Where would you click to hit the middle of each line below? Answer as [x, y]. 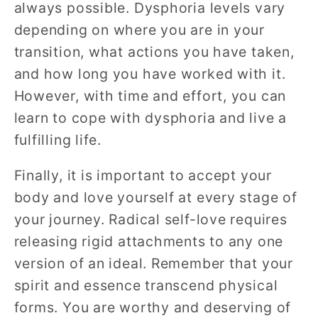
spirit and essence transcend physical [146, 286]
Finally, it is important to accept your [143, 176]
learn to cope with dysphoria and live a [150, 117]
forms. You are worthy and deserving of [153, 308]
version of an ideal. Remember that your [153, 264]
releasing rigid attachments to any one [149, 242]
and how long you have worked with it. [150, 73]
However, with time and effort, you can [150, 95]
